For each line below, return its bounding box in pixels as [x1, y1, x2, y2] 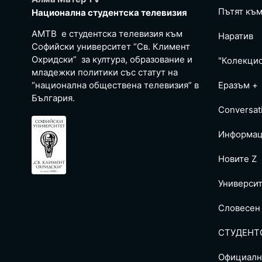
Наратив [218, 30, 253, 42]
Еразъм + [218, 80, 258, 91]
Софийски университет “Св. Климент [32, 41, 190, 53]
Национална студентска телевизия [32, 6, 187, 18]
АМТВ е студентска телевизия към [32, 28, 182, 40]
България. [32, 92, 75, 104]
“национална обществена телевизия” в [32, 80, 199, 91]
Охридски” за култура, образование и [32, 54, 192, 65]
